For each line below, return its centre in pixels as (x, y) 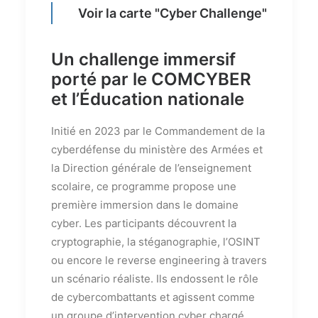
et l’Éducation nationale (148, 99)
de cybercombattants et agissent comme (153, 297)
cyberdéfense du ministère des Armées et (157, 149)
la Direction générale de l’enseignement (151, 168)
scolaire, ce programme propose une (144, 186)
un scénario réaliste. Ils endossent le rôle (155, 278)
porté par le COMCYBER (151, 79)
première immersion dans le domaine (145, 204)
